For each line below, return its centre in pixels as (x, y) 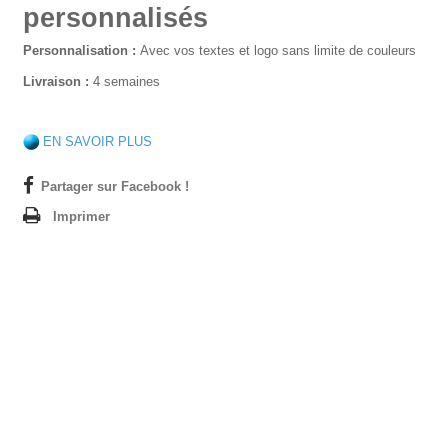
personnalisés (115, 18)
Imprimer (81, 216)
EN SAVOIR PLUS (97, 141)
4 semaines (124, 81)
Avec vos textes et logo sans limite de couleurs (277, 50)
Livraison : (55, 81)
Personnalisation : (81, 50)
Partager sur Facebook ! (114, 186)
